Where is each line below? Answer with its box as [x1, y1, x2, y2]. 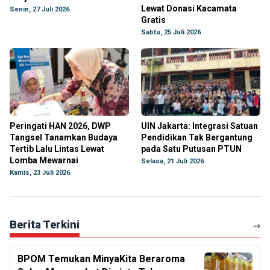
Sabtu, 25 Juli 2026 [141, 28, 201, 36]
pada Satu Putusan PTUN [141, 144, 242, 154]
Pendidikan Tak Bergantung [141, 133, 253, 142]
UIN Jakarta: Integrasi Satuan [141, 121, 258, 131]
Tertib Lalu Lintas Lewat [10, 144, 104, 154]
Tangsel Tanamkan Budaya [10, 133, 118, 142]
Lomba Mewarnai [10, 155, 78, 165]
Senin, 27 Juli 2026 [10, 5, 69, 13]
